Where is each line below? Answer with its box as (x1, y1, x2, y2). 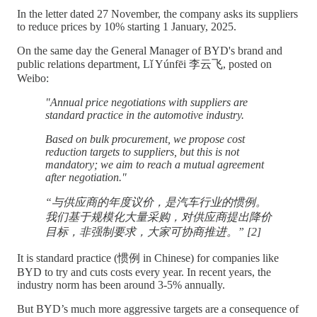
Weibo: (17, 71, 52, 84)
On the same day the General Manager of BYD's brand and (17, 44, 282, 57)
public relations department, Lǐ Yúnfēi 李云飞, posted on (17, 57, 272, 70)
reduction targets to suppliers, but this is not (45, 145, 239, 158)
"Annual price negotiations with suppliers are (45, 96, 248, 108)
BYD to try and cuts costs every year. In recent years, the (17, 265, 271, 278)
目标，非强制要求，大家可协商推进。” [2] (45, 225, 261, 238)
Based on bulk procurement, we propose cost (45, 132, 245, 145)
